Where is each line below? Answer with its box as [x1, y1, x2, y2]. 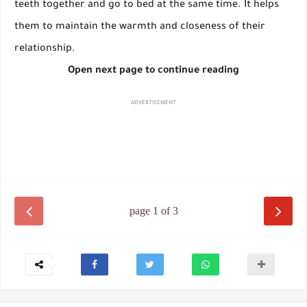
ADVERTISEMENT [131, 100, 176, 107]
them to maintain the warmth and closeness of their [14, 22, 265, 34]
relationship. [14, 44, 75, 56]
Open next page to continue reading [68, 66, 239, 77]
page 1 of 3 [129, 205, 178, 217]
